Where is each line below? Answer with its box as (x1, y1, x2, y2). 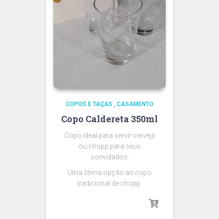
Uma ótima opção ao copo (67, 169, 152, 177)
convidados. (90, 153, 129, 161)
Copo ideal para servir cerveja (64, 131, 155, 140)
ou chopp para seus (78, 142, 141, 151)
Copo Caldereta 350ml (61, 113, 158, 125)
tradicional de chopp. (77, 179, 142, 188)
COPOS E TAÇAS (66, 101, 112, 108)
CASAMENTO (116, 101, 153, 108)
